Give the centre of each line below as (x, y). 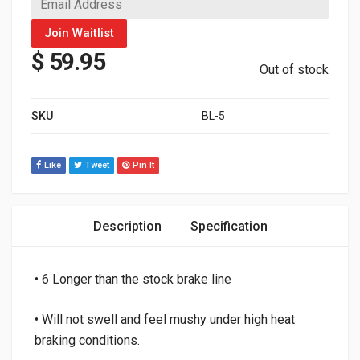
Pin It (143, 165)
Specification (229, 226)
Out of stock (294, 69)
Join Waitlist (79, 33)
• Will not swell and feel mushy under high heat (165, 319)
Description (127, 226)
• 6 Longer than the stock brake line (133, 279)
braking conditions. (87, 340)
